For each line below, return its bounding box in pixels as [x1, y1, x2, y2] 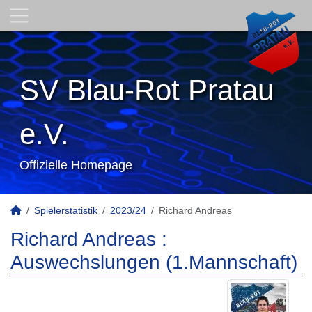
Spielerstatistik [34, 205, 97, 216]
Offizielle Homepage [19, 158, 132, 172]
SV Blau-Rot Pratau [19, 74, 274, 107]
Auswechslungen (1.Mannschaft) [10, 251, 297, 273]
